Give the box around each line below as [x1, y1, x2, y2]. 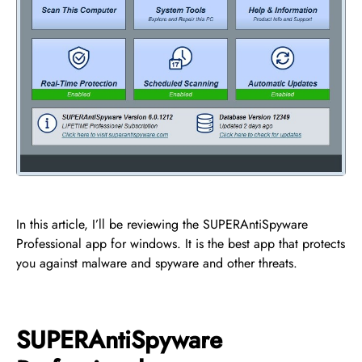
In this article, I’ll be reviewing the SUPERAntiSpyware [16, 214, 308, 234]
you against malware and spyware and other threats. [16, 253, 297, 272]
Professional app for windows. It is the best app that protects [16, 234, 345, 253]
